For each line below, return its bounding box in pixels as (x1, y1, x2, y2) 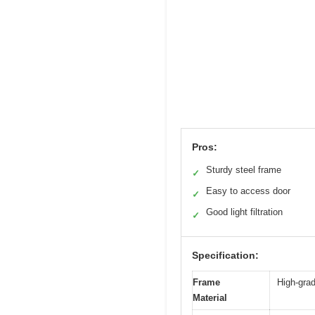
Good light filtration (206, 206, 283, 217)
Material (193, 292, 227, 303)
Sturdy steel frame (206, 164, 281, 175)
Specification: (192, 249, 259, 261)
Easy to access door (206, 185, 290, 196)
